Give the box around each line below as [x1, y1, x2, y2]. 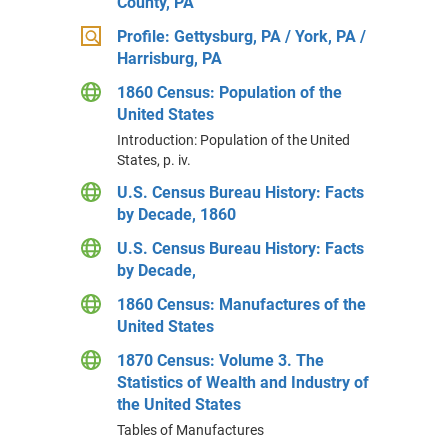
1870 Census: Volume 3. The [116, 351, 324, 370]
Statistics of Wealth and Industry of [116, 373, 369, 392]
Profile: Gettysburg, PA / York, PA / [116, 27, 366, 46]
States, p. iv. [116, 152, 191, 168]
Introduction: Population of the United [116, 132, 350, 148]
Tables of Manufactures [116, 422, 264, 438]
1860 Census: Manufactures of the [116, 295, 366, 314]
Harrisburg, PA [116, 49, 222, 68]
